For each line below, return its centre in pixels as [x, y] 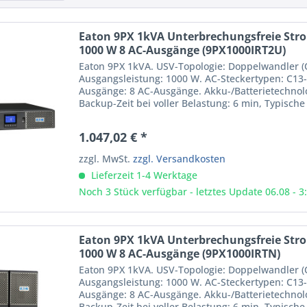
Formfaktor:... [110, 116]
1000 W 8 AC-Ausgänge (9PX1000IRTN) [180, 253]
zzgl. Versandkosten [180, 159]
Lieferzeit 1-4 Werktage [143, 175]
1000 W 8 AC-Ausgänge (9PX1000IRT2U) [183, 50]
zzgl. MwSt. [106, 159]
